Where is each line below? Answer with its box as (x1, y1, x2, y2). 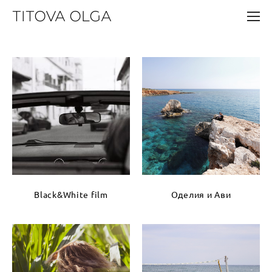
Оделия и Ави (171, 189, 231, 200)
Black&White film (34, 189, 108, 200)
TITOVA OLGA (12, 8, 112, 25)
